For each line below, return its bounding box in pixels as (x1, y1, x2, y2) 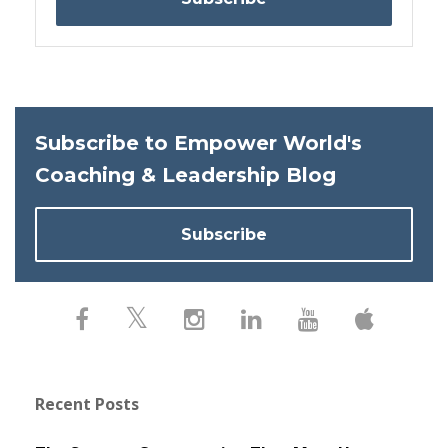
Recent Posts (35, 392, 139, 415)
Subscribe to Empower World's (35, 131, 362, 156)
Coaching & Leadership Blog (35, 163, 336, 188)
